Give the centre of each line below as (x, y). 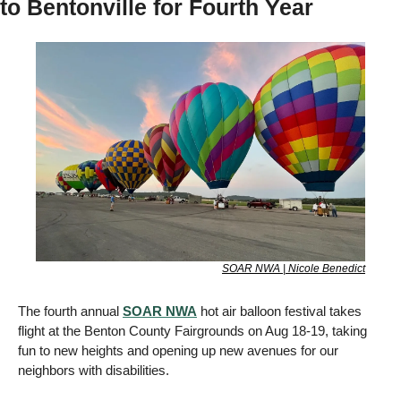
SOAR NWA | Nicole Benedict (294, 269)
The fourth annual (70, 311)
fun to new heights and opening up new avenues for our (178, 351)
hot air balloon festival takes (279, 311)
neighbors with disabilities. (95, 371)
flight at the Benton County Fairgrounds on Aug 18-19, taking (192, 331)
